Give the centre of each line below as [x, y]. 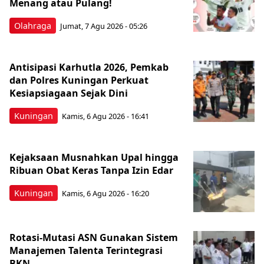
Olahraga [33, 25]
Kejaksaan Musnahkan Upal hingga [94, 157]
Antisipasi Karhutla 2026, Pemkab [89, 67]
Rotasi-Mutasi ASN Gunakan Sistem [94, 237]
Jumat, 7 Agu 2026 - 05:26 [104, 26]
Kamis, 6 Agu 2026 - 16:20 [105, 194]
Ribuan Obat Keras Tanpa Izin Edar [91, 170]
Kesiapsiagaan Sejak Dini [69, 93]
